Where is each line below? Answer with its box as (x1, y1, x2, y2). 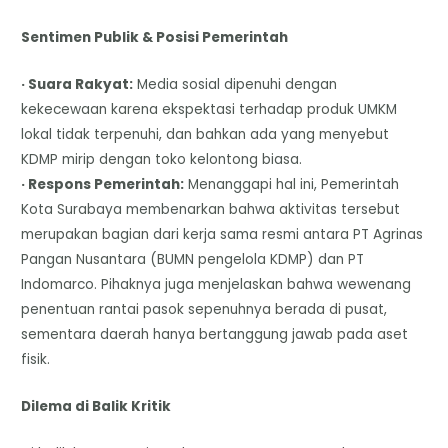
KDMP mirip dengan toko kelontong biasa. (21, 149, 303, 169)
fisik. (21, 349, 51, 369)
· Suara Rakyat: (21, 74, 134, 94)
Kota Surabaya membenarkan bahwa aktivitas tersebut (21, 199, 401, 219)
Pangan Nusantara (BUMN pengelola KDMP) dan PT (21, 249, 365, 269)
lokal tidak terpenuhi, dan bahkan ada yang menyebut (21, 124, 390, 144)
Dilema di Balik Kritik (21, 396, 172, 416)
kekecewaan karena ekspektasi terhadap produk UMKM (21, 99, 398, 119)
